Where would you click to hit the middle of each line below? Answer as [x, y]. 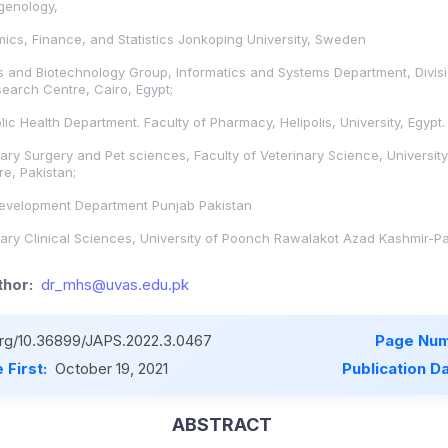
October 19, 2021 [111, 369]
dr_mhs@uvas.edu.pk [115, 285]
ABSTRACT [221, 425]
